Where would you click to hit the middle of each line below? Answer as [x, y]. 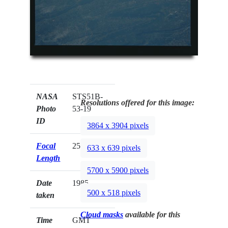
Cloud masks [102, 214]
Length [48, 158]
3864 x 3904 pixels [118, 126]
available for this [152, 214]
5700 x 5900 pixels [118, 170]
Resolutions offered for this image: [138, 102]
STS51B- [88, 96]
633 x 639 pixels [114, 148]
